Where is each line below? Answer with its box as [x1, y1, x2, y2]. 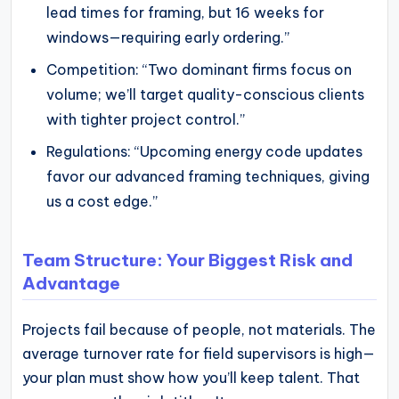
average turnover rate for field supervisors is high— [22, 344, 375, 362]
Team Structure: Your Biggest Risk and [22, 248, 353, 271]
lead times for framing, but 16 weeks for [46, 4, 325, 22]
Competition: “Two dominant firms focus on [46, 61, 353, 79]
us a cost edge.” [46, 192, 159, 211]
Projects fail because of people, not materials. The [22, 320, 376, 338]
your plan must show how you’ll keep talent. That [22, 368, 360, 387]
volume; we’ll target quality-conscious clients [46, 85, 365, 104]
